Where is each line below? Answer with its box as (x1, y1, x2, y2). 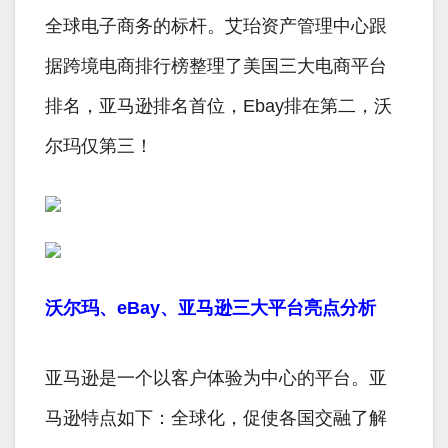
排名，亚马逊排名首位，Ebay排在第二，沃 (45, 96, 392, 117)
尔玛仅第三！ (45, 136, 153, 157)
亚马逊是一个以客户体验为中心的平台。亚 (45, 368, 387, 389)
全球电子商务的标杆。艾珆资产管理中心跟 (45, 16, 387, 37)
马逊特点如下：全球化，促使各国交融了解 (45, 408, 387, 429)
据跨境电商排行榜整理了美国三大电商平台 (45, 56, 387, 77)
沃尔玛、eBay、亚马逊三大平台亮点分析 (45, 298, 376, 319)
